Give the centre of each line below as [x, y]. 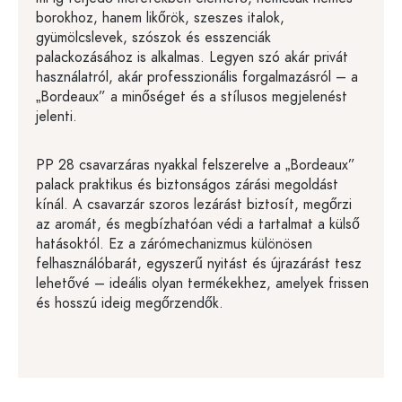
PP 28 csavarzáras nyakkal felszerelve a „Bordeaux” [196, 165]
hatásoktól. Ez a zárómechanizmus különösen [174, 244]
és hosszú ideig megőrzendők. [130, 303]
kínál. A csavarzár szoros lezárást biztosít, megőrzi [194, 204]
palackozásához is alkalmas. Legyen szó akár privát [192, 57]
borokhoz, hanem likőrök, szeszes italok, [160, 17]
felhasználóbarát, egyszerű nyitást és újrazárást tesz [199, 263]
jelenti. [57, 116]
